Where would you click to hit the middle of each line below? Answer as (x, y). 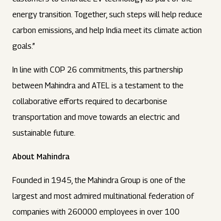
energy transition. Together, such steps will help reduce (108, 15)
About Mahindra (41, 157)
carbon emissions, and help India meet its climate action (107, 30)
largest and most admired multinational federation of (103, 196)
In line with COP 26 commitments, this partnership (98, 70)
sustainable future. (44, 133)
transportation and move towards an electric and (96, 117)
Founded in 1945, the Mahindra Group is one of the (99, 180)
